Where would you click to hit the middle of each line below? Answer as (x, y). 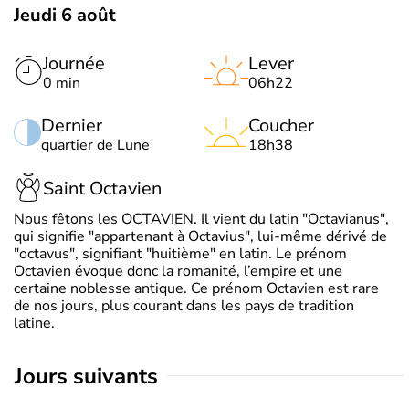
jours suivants (90, 376)
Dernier (72, 125)
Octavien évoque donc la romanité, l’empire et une (178, 271)
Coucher (281, 125)
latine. (34, 323)
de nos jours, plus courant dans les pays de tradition (184, 305)
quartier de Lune (95, 145)
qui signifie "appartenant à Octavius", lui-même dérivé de (200, 236)
